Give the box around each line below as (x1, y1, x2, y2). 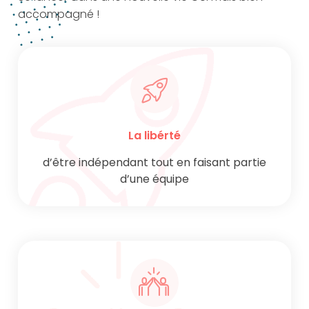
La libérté (128, 128, 181, 144)
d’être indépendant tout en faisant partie (43, 154, 266, 171)
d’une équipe (120, 171, 189, 188)
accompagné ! (18, 6, 99, 23)
